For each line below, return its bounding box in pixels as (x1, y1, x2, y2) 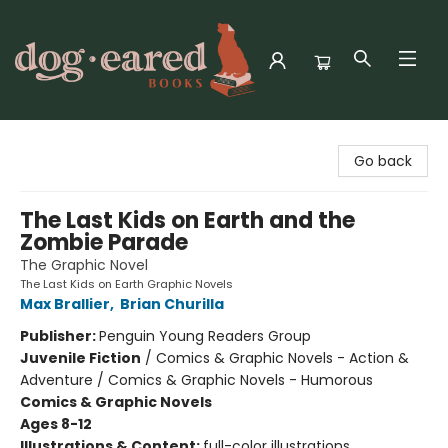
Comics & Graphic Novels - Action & (156, 348, 409, 368)
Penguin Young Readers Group (99, 326, 311, 346)
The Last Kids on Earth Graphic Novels (20, 276, 233, 292)
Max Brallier (20, 294, 110, 314)
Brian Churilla (120, 294, 224, 314)
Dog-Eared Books (15, 129, 134, 149)
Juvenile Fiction (20, 348, 141, 368)
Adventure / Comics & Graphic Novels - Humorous (20, 370, 373, 390)
